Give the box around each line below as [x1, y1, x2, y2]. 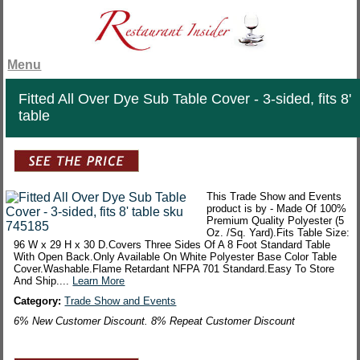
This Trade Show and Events [207, 190, 342, 203]
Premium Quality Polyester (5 [207, 215, 345, 227]
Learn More [72, 275, 125, 288]
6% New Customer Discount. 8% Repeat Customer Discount [14, 315, 296, 328]
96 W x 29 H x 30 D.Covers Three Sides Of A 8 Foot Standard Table [14, 239, 331, 252]
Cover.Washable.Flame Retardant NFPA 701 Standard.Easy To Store [14, 263, 335, 276]
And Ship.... [14, 275, 73, 288]
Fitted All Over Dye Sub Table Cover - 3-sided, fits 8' [18, 91, 352, 108]
